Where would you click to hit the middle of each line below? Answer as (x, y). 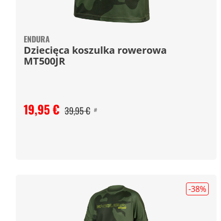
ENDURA (37, 39)
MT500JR (44, 61)
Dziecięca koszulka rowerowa (95, 50)
